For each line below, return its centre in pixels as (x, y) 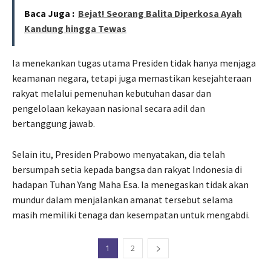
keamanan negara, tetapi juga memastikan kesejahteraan (132, 78)
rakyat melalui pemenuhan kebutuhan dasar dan (112, 93)
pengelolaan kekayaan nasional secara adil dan (109, 108)
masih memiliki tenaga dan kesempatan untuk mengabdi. (131, 214)
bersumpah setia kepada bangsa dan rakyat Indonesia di (127, 169)
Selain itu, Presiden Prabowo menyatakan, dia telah (119, 154)
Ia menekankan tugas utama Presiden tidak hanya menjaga (134, 63)
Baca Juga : (49, 13)
